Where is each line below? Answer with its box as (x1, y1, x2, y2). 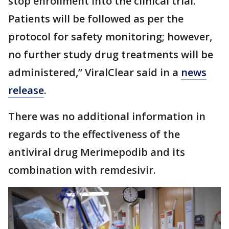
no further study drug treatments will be (8, 48, 213, 61)
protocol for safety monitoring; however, (8, 30, 212, 43)
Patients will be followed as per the (8, 12, 184, 26)
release (8, 83, 44, 97)
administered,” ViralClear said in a (8, 65, 181, 79)
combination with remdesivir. (8, 163, 158, 177)
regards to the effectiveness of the (8, 127, 180, 141)
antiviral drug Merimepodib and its (8, 145, 185, 159)
